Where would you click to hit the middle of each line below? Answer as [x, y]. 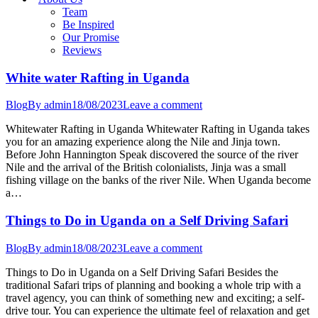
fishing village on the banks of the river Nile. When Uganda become [158, 180]
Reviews [82, 50]
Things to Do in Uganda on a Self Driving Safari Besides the [142, 272]
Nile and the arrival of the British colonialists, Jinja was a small [146, 168]
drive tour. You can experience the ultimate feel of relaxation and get [158, 310]
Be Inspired [88, 24]
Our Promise [91, 37]
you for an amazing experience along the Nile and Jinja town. [143, 142]
